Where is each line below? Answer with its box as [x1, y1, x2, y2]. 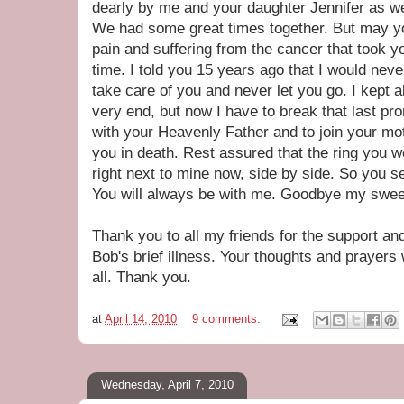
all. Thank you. [92, 268, 191, 286]
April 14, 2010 [105, 311, 177, 326]
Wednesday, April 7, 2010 [101, 378, 234, 391]
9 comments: [192, 311, 264, 326]
